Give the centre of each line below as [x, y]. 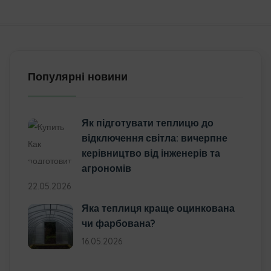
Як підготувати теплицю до [148, 122]
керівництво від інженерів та [151, 153]
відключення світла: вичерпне [155, 138]
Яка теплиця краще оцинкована [158, 208]
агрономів [106, 168]
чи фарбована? [119, 223]
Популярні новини [78, 76]
